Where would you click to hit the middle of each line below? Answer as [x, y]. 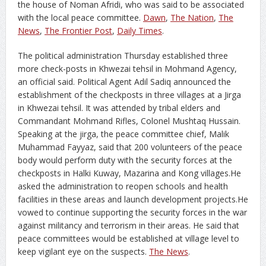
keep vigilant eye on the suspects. [83, 251]
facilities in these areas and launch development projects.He [133, 199]
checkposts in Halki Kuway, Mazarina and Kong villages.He [129, 173]
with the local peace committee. [80, 17]
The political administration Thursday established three [123, 55]
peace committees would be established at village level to [128, 238]
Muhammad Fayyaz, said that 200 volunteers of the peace [130, 147]
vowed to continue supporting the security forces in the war [132, 212]
